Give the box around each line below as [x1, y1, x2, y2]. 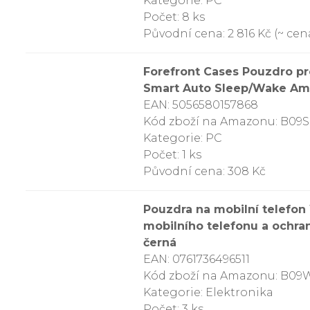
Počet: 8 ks [143, 10, 205, 24]
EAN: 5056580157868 [143, 98, 258, 111]
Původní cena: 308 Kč [143, 165, 266, 178]
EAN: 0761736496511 [143, 253, 250, 266]
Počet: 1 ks [143, 148, 201, 161]
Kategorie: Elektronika [143, 286, 273, 299]
